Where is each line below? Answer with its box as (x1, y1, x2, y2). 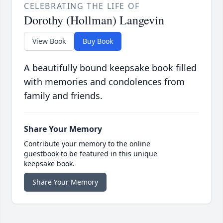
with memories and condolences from (24, 76, 185, 88)
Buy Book (83, 36, 113, 46)
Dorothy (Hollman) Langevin (24, 12, 164, 28)
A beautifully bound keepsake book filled (24, 62, 197, 74)
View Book (32, 36, 66, 46)
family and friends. (24, 90, 103, 102)
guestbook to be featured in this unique (24, 149, 157, 159)
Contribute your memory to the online (24, 139, 150, 149)
